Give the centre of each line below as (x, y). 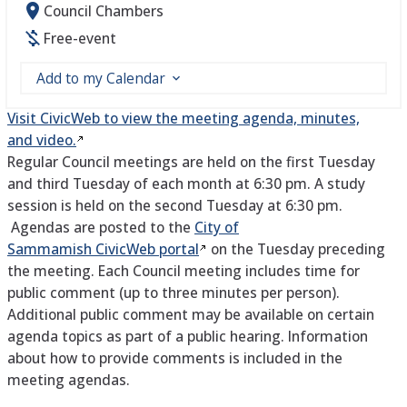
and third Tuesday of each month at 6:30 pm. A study (186, 184)
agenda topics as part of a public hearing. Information (188, 336)
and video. (42, 140)
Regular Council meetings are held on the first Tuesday (191, 162)
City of (217, 227)
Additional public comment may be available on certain (191, 314)
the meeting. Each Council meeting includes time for (184, 271)
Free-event (80, 38)
